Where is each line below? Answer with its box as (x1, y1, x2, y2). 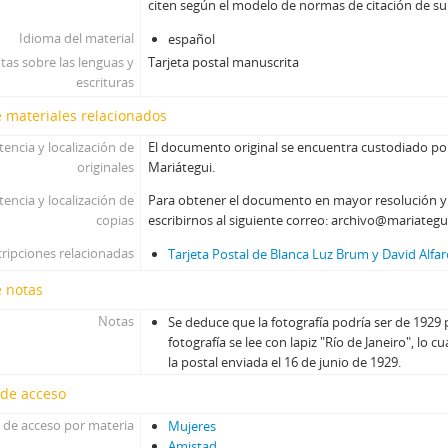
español (168, 30, 216, 48)
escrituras (75, 73, 134, 91)
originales (76, 158, 134, 176)
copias (95, 211, 134, 229)
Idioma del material (18, 29, 134, 47)
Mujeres (168, 417, 217, 435)
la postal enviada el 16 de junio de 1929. (168, 353, 402, 371)
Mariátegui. (148, 158, 216, 176)
